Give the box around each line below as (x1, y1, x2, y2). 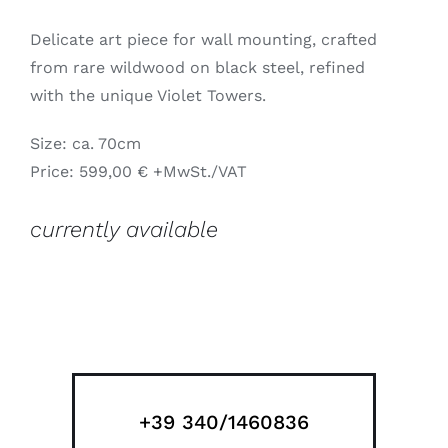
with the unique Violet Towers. (29, 85, 266, 105)
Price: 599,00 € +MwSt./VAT (29, 161, 247, 181)
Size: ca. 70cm (29, 133, 141, 153)
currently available (29, 216, 218, 242)
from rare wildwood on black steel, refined (29, 57, 365, 77)
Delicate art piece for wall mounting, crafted (29, 29, 377, 49)
